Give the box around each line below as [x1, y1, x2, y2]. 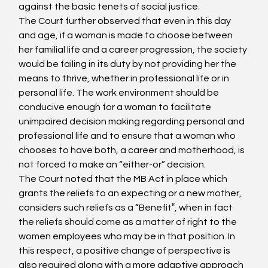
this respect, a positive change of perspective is [19, 246, 233, 255]
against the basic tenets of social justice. [19, 2, 200, 11]
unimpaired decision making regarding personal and [19, 117, 247, 126]
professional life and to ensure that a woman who [19, 131, 238, 141]
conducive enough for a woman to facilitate [19, 102, 214, 112]
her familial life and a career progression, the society [19, 45, 249, 54]
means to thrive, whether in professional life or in [19, 74, 232, 83]
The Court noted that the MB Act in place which [19, 174, 230, 184]
